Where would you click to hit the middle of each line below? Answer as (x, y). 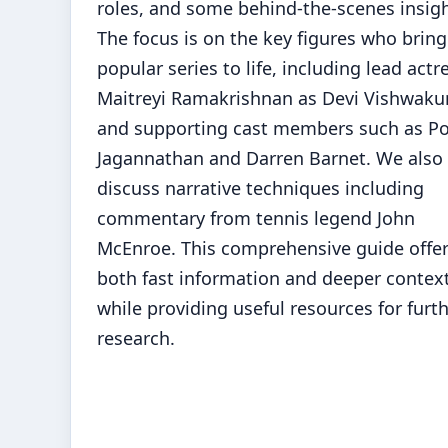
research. (136, 338)
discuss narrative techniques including (260, 188)
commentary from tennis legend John (256, 218)
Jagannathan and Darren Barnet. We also (270, 158)
